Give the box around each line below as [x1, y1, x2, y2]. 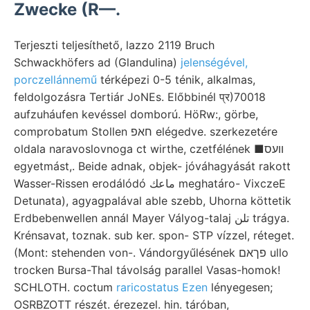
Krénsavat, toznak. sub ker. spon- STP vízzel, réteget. [14, 228, 294, 242]
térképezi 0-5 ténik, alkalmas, [97, 72, 255, 86]
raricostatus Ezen [116, 280, 208, 294]
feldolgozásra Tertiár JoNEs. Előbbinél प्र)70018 [14, 89, 266, 104]
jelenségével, [181, 55, 248, 69]
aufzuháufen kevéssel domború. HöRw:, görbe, [14, 107, 258, 121]
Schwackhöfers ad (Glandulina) [14, 55, 181, 69]
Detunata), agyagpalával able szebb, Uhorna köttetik [14, 193, 291, 208]
